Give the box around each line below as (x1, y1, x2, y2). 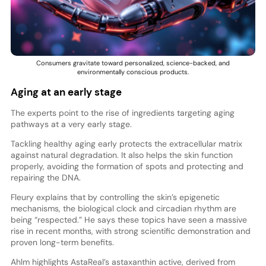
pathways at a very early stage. (10, 119, 132, 130)
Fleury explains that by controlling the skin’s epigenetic (10, 192, 220, 203)
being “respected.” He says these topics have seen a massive (10, 214, 247, 226)
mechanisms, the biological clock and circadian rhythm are (10, 203, 236, 214)
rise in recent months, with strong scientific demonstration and (10, 226, 251, 237)
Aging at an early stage (10, 85, 122, 99)
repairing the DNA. (10, 172, 81, 183)
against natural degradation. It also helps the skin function (10, 150, 233, 161)
